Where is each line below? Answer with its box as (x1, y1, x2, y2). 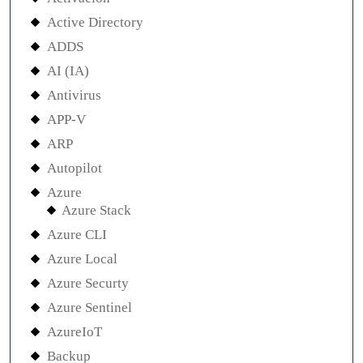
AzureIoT (47, 324, 102, 340)
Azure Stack (62, 203, 131, 218)
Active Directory (47, 15, 143, 30)
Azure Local (47, 251, 117, 267)
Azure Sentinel (47, 300, 132, 315)
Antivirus (47, 88, 101, 103)
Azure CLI (47, 227, 107, 242)
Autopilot (47, 160, 102, 176)
